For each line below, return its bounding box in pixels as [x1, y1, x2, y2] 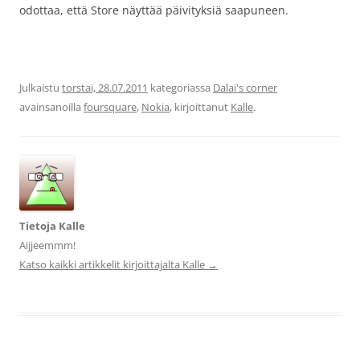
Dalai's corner [213, 80, 277, 95]
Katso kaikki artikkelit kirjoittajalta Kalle [19, 257, 207, 272]
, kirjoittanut [170, 100, 231, 114]
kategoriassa [148, 80, 213, 95]
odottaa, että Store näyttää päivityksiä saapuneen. [19, 2, 288, 18]
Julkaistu [19, 80, 62, 95]
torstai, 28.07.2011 [62, 80, 148, 95]
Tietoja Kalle [19, 219, 85, 233]
